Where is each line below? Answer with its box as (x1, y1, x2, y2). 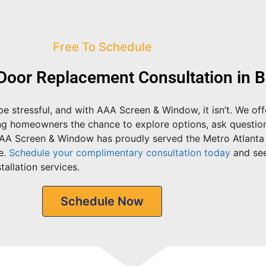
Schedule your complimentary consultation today (9, 147, 230, 159)
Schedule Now (61, 194, 144, 208)
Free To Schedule (52, 40, 152, 54)
